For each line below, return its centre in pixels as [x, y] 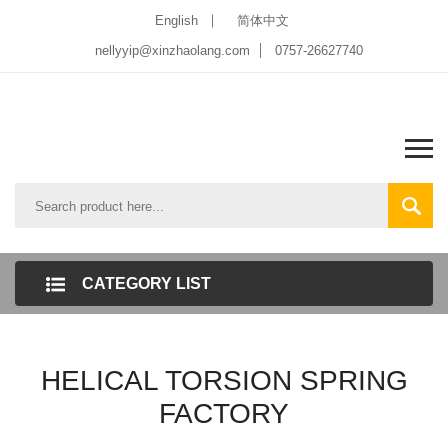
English [176, 20]
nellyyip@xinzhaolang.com [172, 50]
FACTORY [224, 413]
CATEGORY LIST [146, 283]
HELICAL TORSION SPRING [224, 380]
